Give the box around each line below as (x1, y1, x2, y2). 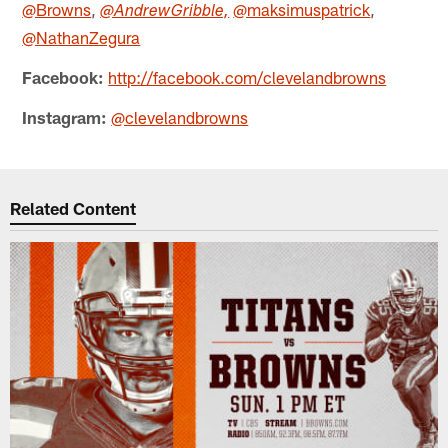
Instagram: (22, 106, 108, 127)
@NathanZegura (22, 26, 141, 47)
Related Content (10, 198, 137, 219)
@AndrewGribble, (100, 3, 230, 21)
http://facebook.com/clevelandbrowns (108, 66, 387, 87)
